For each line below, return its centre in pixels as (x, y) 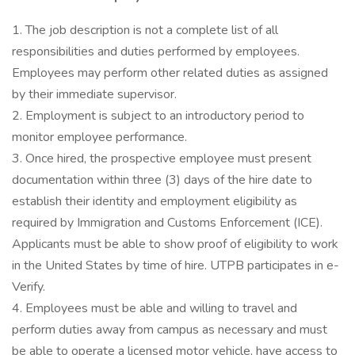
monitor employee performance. (99, 137)
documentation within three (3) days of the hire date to (162, 180)
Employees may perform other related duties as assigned (170, 73)
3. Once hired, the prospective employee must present (162, 158)
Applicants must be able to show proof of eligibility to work (175, 244)
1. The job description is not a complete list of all (145, 30)
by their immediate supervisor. (94, 94)
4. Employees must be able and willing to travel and (155, 308)
